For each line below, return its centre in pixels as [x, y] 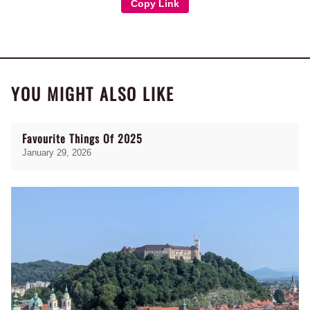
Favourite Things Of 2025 [82, 139]
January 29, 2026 [57, 153]
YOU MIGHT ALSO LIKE [93, 94]
